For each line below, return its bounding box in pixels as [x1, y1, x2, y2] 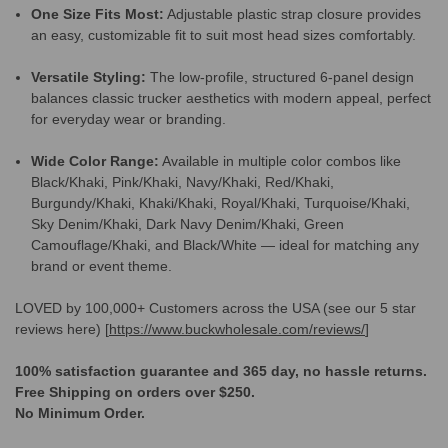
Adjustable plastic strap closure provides [164, 5, 422, 22]
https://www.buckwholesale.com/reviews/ [109, 320, 365, 337]
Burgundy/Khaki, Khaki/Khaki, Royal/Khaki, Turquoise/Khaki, [31, 194, 411, 211]
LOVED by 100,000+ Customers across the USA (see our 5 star [15, 299, 416, 316]
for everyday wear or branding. [31, 110, 227, 127]
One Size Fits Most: [31, 5, 165, 22]
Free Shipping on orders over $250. [15, 383, 255, 400]
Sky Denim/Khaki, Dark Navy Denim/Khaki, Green [31, 215, 345, 232]
